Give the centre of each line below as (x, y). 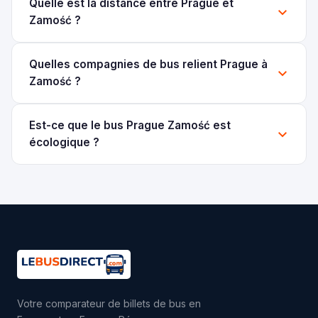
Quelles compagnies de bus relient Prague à (148, 64)
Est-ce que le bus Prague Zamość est (130, 125)
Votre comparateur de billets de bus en (109, 304)
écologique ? (64, 142)
